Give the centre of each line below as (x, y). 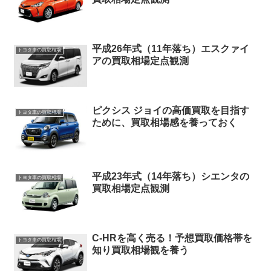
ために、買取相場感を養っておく (164, 123)
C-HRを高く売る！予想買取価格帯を (172, 238)
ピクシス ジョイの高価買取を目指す (170, 111)
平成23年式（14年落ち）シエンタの (170, 176)
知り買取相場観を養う (140, 250)
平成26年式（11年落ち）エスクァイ (170, 48)
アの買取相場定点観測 (140, 60)
